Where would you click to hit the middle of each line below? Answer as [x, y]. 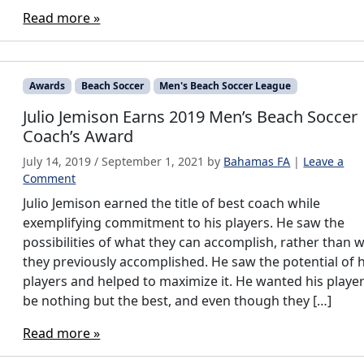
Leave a [324, 162]
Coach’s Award [78, 136]
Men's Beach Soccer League [225, 86]
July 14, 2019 [57, 162]
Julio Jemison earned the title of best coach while [172, 204]
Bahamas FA [257, 162]
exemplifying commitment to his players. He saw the [184, 223]
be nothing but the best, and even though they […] [178, 301]
